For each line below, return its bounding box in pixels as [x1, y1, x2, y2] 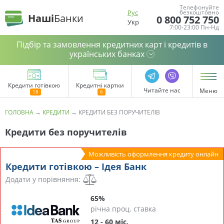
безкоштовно [179, 8, 219, 16]
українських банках [69, 48, 144, 59]
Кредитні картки [76, 81, 124, 89]
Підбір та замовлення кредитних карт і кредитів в [16, 39, 207, 50]
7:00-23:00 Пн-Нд [169, 23, 219, 31]
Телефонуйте [179, 3, 219, 11]
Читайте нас [143, 85, 181, 94]
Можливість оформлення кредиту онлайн [88, 149, 218, 158]
